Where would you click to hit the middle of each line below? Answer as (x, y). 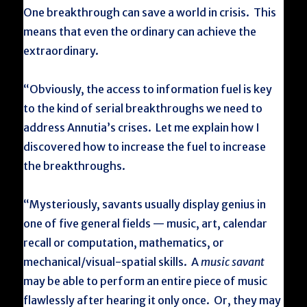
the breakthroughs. (75, 166)
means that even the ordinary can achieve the (140, 32)
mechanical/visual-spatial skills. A (112, 262)
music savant (233, 262)
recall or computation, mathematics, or (124, 243)
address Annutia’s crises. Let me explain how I (142, 127)
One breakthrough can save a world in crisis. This (150, 12)
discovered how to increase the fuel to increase (145, 147)
